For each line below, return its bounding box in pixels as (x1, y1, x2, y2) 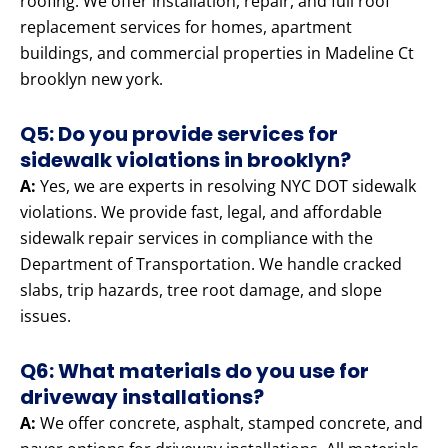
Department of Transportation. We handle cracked (20, 253, 402, 276)
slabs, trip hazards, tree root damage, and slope (20, 279, 382, 302)
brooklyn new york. (20, 68, 163, 91)
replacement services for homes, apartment (20, 16, 352, 39)
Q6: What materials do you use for (20, 357, 369, 386)
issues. (20, 305, 71, 328)
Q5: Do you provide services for (20, 120, 338, 149)
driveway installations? (20, 383, 264, 412)
